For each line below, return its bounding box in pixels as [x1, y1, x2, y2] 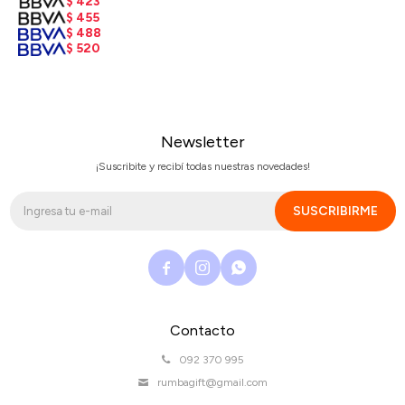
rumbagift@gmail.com [156, 376, 268, 390]
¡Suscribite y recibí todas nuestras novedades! [95, 160, 310, 174]
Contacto [170, 322, 235, 340]
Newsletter [160, 132, 245, 153]
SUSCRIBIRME [293, 203, 378, 220]
